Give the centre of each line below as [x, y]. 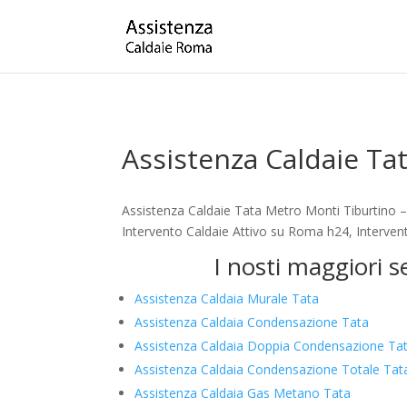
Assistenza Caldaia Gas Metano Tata [243, 393]
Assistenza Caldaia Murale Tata [227, 298]
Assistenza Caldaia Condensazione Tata [252, 322]
